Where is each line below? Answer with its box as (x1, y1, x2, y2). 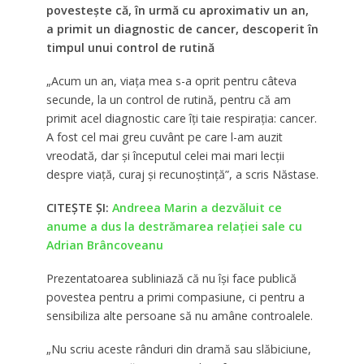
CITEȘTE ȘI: (45, 199, 112, 215)
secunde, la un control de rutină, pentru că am (45, 91, 291, 107)
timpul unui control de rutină (45, 40, 214, 56)
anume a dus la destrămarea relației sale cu (45, 218, 302, 234)
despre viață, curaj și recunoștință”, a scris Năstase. (45, 166, 318, 182)
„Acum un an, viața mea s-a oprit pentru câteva (45, 72, 297, 89)
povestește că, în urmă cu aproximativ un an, (45, 2, 309, 19)
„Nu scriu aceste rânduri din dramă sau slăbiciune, (45, 340, 311, 357)
